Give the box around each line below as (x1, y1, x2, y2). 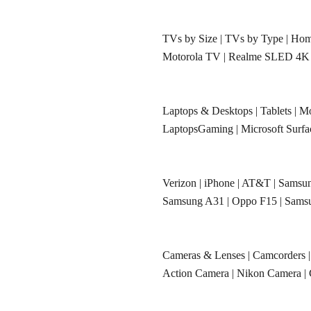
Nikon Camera (237, 267, 301, 280)
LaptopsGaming (162, 123, 233, 135)
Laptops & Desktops (162, 105, 253, 117)
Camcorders (253, 249, 305, 262)
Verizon (162, 177, 196, 190)
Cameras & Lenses (162, 249, 245, 262)
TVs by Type (225, 33, 283, 45)
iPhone (204, 177, 235, 190)
